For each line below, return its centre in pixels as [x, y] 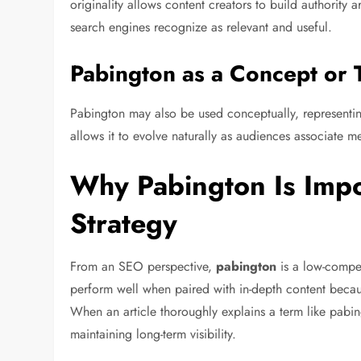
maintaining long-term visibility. [154, 334]
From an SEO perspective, [143, 266]
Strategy [124, 223]
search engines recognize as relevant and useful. [201, 27]
